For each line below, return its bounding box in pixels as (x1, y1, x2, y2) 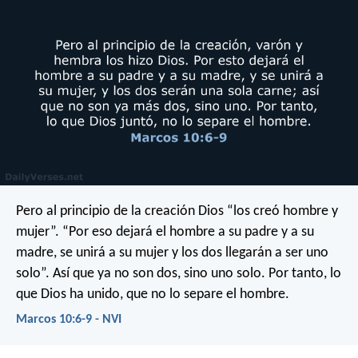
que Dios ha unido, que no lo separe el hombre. (16, 286, 289, 302)
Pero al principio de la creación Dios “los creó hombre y (16, 203, 338, 219)
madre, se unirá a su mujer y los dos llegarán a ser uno (16, 245, 328, 261)
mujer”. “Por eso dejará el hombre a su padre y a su (16, 224, 314, 240)
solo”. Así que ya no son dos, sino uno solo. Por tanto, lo (16, 265, 341, 281)
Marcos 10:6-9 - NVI (16, 312, 121, 326)
